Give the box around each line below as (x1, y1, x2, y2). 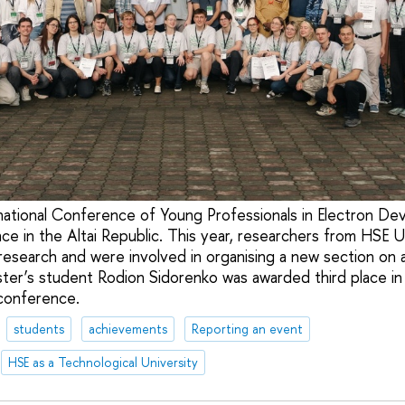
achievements (88, 320, 167, 338)
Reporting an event (191, 320, 303, 338)
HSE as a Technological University (7, 353, 198, 371)
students (13, 320, 64, 338)
